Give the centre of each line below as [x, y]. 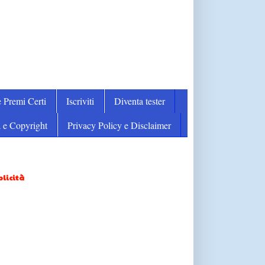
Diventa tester [139, 101]
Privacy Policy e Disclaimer [119, 125]
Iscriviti [80, 101]
